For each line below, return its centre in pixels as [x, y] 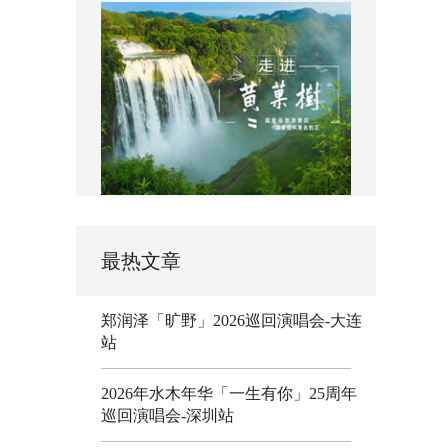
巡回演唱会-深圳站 [167, 415]
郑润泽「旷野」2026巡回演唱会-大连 [231, 320]
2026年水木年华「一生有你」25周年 [229, 393]
